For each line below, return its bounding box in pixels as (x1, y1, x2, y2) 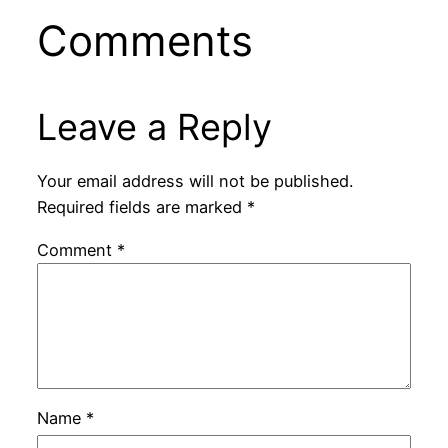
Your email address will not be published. (36, 171, 353, 192)
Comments (36, 14, 253, 66)
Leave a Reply (36, 104, 272, 149)
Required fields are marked (36, 197, 247, 218)
